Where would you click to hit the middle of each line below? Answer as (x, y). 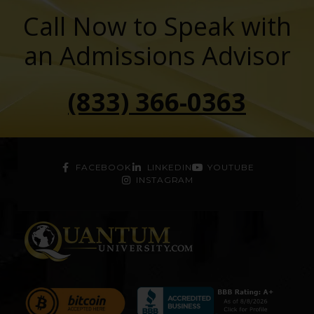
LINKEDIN (169, 167)
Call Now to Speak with (157, 26)
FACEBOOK (103, 167)
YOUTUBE (231, 167)
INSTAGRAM (165, 179)
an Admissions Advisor (157, 55)
